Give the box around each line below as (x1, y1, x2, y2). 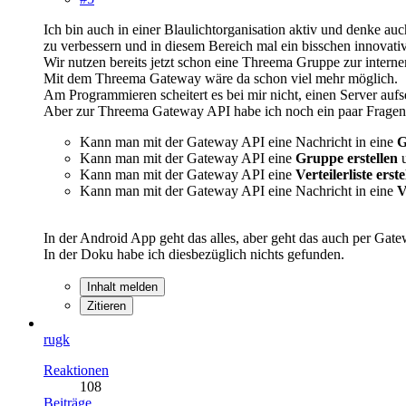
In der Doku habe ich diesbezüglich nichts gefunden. (43, 246, 344, 262)
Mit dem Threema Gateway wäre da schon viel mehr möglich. (43, 70, 398, 86)
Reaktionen (43, 362, 109, 378)
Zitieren (87, 298, 126, 313)
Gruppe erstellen (295, 150, 401, 166)
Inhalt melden (87, 279, 158, 294)
